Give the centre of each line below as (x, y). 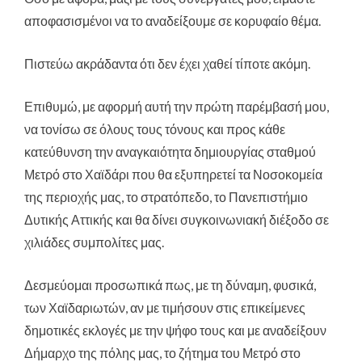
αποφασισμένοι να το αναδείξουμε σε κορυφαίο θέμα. (173, 21)
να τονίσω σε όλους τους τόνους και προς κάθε (155, 129)
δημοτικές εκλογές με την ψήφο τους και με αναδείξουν (175, 330)
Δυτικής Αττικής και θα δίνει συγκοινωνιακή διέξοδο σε (177, 220)
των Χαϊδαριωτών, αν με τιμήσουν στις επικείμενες (165, 308)
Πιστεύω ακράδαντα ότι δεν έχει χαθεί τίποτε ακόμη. (167, 64)
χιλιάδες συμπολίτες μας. (94, 242)
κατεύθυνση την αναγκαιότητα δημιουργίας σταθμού (170, 152)
